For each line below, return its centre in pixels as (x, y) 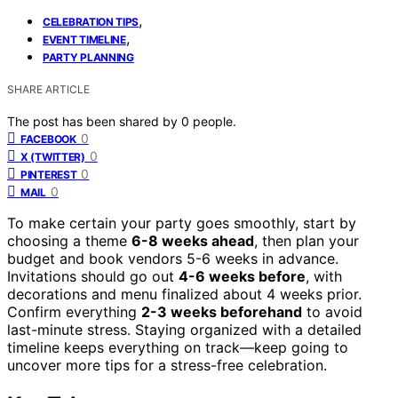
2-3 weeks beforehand (222, 311)
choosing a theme (69, 240)
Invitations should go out (93, 276)
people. (215, 121)
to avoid (332, 311)
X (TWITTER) (53, 156)
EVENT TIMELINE (84, 39)
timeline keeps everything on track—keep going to (178, 347)
